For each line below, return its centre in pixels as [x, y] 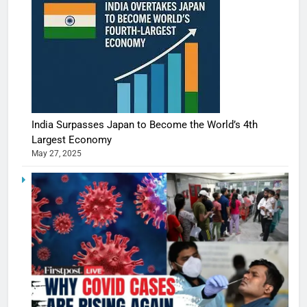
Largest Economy [72, 139]
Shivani [277, 289]
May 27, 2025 [57, 153]
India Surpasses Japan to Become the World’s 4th [145, 124]
